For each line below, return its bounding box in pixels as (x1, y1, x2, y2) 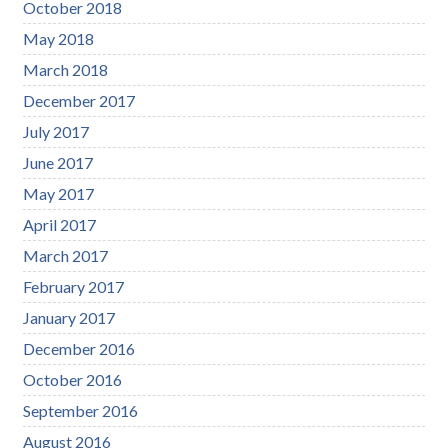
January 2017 (23, 307, 116, 327)
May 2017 (23, 183, 95, 203)
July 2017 (23, 121, 90, 141)
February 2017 (23, 276, 125, 296)
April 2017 (23, 214, 97, 234)
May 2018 (23, 28, 95, 48)
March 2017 (23, 245, 109, 265)
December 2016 (23, 338, 136, 358)
